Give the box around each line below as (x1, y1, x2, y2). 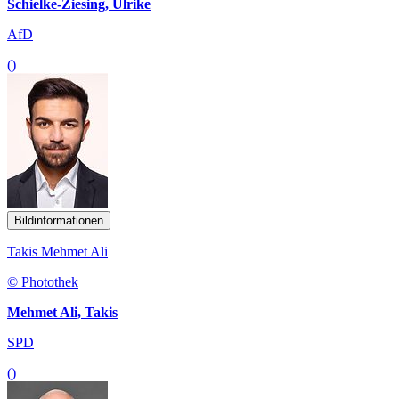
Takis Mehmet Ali (7, 243, 108, 259)
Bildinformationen (14, 213, 103, 227)
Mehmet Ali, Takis (7, 304, 118, 320)
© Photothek (7, 273, 78, 289)
